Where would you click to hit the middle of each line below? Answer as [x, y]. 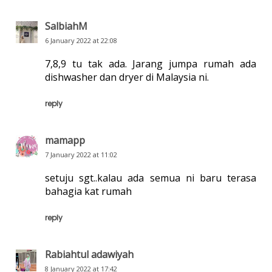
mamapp [65, 140]
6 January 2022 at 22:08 [81, 40]
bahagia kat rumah [88, 191]
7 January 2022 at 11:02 [81, 154]
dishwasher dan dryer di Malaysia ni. [127, 77]
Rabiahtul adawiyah [89, 254]
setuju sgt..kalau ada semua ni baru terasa [151, 178]
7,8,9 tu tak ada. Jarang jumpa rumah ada [151, 63]
